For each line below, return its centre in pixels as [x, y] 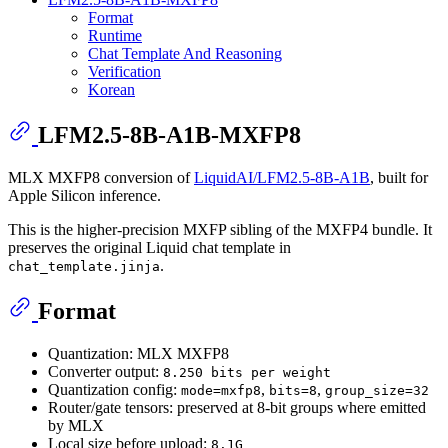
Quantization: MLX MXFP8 [138, 353]
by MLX [76, 425]
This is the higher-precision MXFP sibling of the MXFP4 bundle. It [220, 229]
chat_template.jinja [84, 266]
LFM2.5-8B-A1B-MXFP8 [169, 134]
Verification [124, 72]
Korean [111, 90]
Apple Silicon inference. [84, 195]
